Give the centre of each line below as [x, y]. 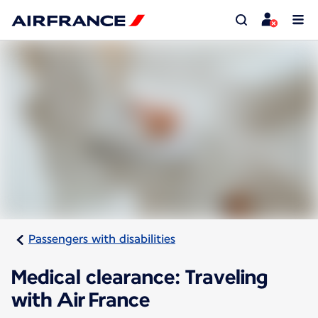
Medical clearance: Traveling [140, 277]
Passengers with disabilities [102, 239]
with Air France [81, 300]
